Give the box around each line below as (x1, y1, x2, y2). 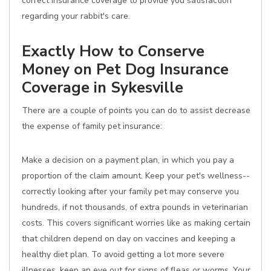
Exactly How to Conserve (22, 41, 204, 62)
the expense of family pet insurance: (22, 120, 162, 132)
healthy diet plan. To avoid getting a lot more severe (22, 249, 224, 260)
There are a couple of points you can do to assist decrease (22, 105, 250, 116)
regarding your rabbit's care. (22, 10, 130, 22)
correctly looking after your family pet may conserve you (22, 186, 239, 197)
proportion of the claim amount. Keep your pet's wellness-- (22, 170, 250, 181)
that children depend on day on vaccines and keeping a (22, 233, 235, 244)
